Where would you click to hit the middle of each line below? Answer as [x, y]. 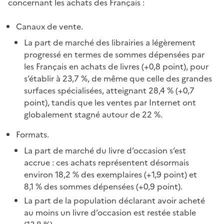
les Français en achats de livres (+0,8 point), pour [116, 66]
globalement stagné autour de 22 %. [93, 114]
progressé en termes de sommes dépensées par [114, 54]
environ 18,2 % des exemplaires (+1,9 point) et [110, 174]
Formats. [32, 134]
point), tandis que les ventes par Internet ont [110, 102]
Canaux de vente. [49, 26]
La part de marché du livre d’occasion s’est [105, 150]
